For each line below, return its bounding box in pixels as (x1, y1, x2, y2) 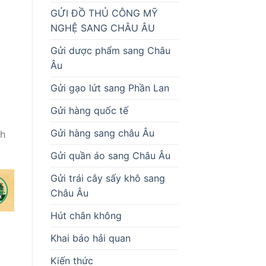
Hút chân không (50, 209, 122, 221)
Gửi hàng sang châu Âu (50, 126, 154, 139)
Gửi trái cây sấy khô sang (50, 172, 165, 184)
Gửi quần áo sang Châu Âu (50, 149, 170, 161)
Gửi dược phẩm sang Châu (50, 44, 170, 56)
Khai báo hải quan (50, 232, 131, 244)
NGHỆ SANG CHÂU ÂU (50, 21, 155, 34)
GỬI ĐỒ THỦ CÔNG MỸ (50, 7, 158, 19)
